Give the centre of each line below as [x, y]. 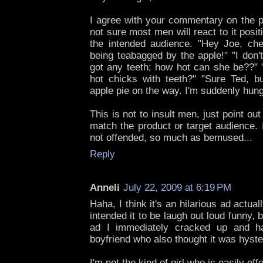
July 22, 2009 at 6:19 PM [177, 188]
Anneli [105, 188]
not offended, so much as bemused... [171, 138]
